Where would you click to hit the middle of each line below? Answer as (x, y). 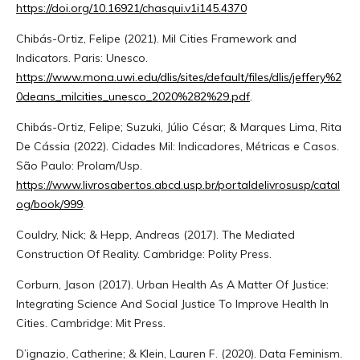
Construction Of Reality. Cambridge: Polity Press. (143, 254)
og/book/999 (49, 204)
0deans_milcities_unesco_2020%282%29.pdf (133, 96)
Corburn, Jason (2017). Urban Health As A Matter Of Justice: (172, 284)
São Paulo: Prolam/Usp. (79, 165)
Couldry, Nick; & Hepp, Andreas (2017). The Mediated (155, 234)
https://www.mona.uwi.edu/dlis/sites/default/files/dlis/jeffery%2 (178, 77)
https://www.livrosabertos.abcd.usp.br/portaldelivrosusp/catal (178, 184)
